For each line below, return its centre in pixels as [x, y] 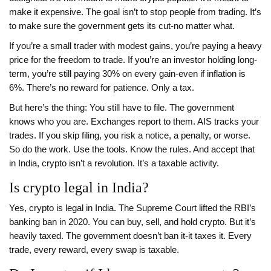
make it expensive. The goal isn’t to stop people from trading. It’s [135, 12]
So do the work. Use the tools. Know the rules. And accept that [132, 150]
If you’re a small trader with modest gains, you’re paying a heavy [135, 46]
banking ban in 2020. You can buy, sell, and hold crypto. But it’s [132, 222]
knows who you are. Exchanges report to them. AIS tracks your [134, 122]
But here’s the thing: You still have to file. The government [122, 108]
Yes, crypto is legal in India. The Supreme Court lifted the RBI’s [132, 208]
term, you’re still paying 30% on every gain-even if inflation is [127, 74]
